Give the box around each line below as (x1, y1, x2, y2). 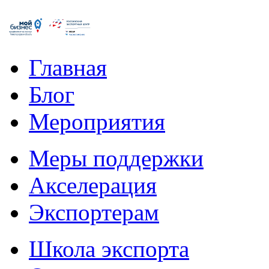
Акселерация (29, 172, 157, 198)
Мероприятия (29, 108, 165, 134)
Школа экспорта (29, 235, 189, 262)
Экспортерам (29, 199, 159, 225)
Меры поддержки (29, 145, 204, 171)
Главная (29, 54, 107, 80)
